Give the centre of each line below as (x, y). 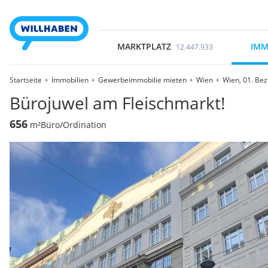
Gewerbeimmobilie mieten (142, 80)
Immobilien (70, 80)
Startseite (26, 80)
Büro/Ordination (74, 125)
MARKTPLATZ (144, 46)
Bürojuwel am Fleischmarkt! (117, 103)
